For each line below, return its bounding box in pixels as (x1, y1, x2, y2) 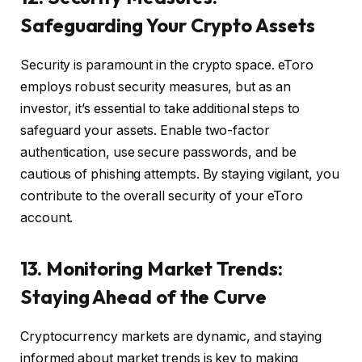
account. (20, 209, 74, 225)
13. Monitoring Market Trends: (20, 255, 283, 280)
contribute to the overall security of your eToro (20, 187, 304, 204)
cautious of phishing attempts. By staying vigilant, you (20, 166, 339, 182)
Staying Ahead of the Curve (20, 284, 267, 309)
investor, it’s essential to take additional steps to (20, 100, 300, 116)
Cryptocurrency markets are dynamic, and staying (20, 328, 322, 344)
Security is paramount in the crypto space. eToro (20, 57, 314, 73)
